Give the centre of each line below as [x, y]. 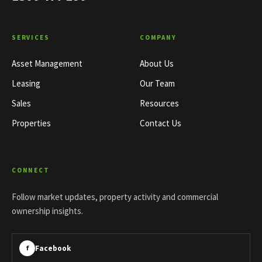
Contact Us [161, 123]
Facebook [53, 248]
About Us [157, 64]
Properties [31, 123]
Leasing [26, 84]
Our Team [157, 84]
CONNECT [31, 170]
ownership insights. [47, 211]
